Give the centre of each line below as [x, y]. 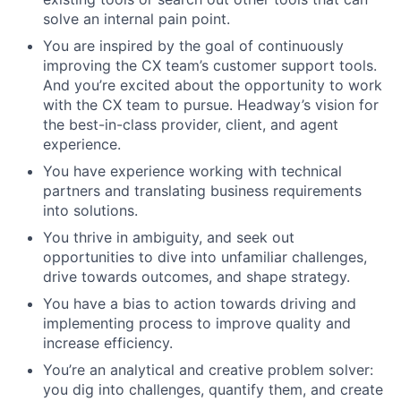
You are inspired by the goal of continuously [193, 46]
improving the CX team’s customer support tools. [210, 65]
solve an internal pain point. [137, 19]
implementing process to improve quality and [197, 323]
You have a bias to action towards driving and [200, 303]
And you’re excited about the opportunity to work [213, 85]
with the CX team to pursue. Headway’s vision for [211, 105]
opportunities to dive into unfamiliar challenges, [205, 257]
